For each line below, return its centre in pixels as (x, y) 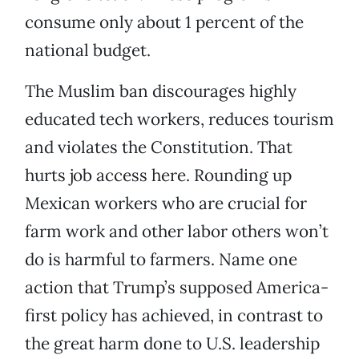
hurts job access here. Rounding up (158, 175)
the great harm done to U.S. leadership (172, 344)
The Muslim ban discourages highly (161, 91)
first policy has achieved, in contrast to (174, 316)
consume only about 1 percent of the (164, 22)
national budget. (88, 50)
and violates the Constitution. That (159, 147)
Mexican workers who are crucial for (166, 204)
